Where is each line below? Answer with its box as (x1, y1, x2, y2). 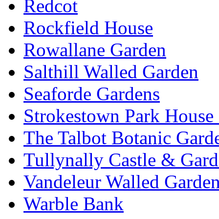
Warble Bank (23, 193, 124, 215)
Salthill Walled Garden (23, 61, 198, 83)
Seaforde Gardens (23, 83, 160, 105)
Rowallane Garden (23, 39, 166, 61)
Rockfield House (23, 17, 153, 39)
